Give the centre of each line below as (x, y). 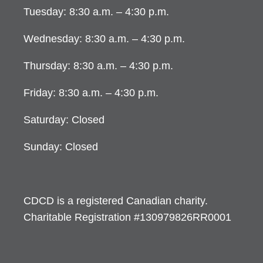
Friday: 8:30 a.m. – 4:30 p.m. (91, 93)
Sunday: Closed (61, 147)
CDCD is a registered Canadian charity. (116, 201)
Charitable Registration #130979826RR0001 (127, 218)
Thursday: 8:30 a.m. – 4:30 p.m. (98, 66)
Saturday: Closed (64, 120)
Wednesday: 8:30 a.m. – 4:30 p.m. (104, 39)
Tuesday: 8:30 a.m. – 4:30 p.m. (96, 12)
